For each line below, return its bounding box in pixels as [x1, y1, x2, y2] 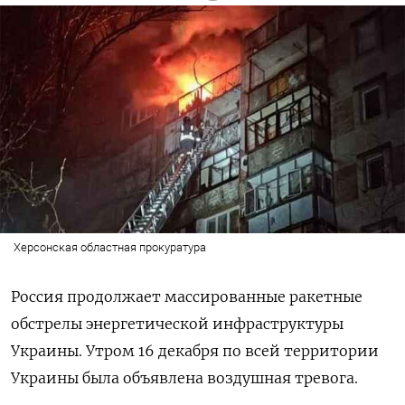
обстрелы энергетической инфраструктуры [11, 314, 344, 333]
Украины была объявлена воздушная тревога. [11, 368, 358, 387]
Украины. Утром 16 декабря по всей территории [11, 341, 379, 360]
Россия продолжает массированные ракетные [11, 287, 363, 306]
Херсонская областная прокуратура [13, 240, 206, 254]
